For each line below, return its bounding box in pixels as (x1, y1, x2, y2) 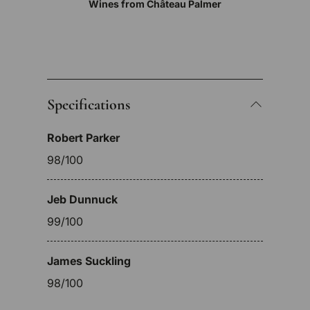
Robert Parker (47, 131, 120, 145)
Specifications (47, 95, 130, 114)
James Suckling (47, 254, 131, 268)
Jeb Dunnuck (47, 192, 118, 207)
